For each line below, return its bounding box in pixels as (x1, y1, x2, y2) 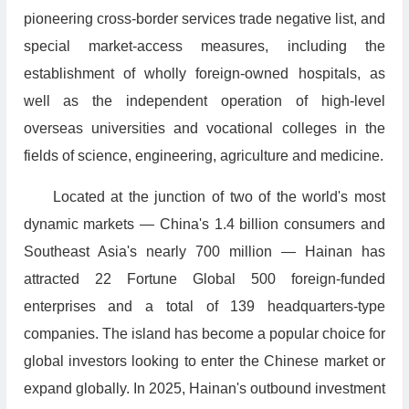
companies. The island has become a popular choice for (23, 326, 385, 342)
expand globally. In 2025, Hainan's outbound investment (23, 381, 385, 397)
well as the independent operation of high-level (23, 93, 385, 110)
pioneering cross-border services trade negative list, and (23, 11, 385, 27)
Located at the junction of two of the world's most (52, 189, 385, 205)
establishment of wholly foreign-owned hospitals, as (23, 66, 385, 82)
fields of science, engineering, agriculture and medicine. (23, 148, 383, 164)
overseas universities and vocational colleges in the (23, 121, 385, 137)
